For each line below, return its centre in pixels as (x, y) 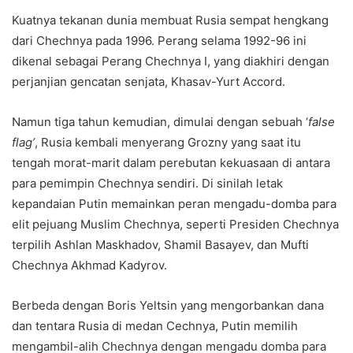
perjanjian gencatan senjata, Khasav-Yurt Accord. (149, 82)
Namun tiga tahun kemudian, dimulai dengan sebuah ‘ (160, 122)
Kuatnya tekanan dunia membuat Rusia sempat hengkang (170, 20)
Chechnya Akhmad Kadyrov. (89, 266)
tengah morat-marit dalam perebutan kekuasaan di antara (171, 163)
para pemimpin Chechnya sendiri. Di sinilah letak (147, 184)
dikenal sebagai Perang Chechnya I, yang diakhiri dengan (171, 61)
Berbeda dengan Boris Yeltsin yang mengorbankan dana (168, 306)
